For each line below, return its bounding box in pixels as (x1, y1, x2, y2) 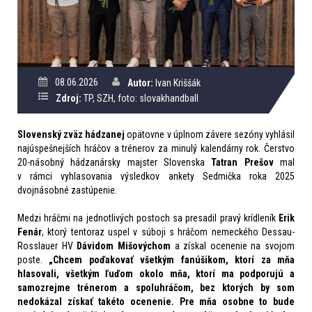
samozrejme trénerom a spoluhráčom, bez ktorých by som (17, 281, 295, 293)
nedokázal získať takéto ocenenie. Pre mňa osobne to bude (17, 295, 295, 307)
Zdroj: (56, 92, 81, 104)
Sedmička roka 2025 (202, 170, 295, 182)
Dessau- (262, 226, 295, 237)
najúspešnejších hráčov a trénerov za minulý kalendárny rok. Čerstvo (17, 142, 295, 154)
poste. (17, 253, 42, 265)
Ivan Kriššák (155, 77, 201, 89)
